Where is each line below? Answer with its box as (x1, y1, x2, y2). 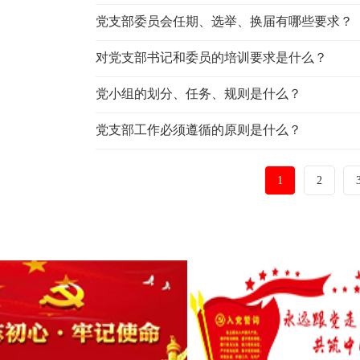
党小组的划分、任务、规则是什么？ (95, 86, 301, 100)
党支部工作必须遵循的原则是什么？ (95, 122, 301, 137)
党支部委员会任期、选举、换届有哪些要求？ (95, 14, 353, 28)
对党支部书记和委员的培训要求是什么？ (95, 50, 327, 64)
